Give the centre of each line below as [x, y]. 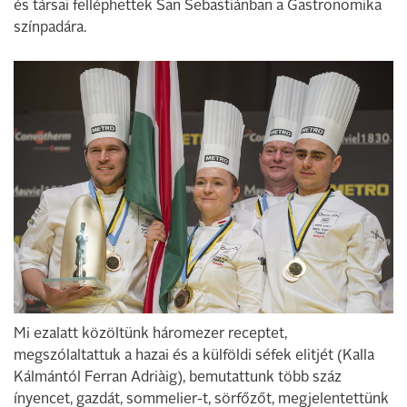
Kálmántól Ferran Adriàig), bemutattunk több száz [178, 377]
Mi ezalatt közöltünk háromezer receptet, [150, 334]
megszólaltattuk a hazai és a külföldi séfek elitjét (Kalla [194, 356]
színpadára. [50, 28]
